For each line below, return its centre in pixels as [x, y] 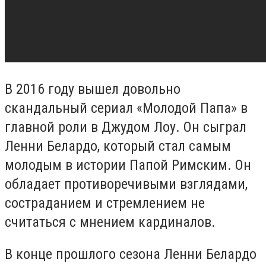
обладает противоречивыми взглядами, [126, 184]
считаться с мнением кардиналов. [110, 222]
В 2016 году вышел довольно [93, 89]
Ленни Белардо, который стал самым [118, 146]
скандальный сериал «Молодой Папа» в [126, 108]
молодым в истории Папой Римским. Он [128, 165]
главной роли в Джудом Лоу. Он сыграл [126, 127]
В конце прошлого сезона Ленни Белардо [131, 254]
